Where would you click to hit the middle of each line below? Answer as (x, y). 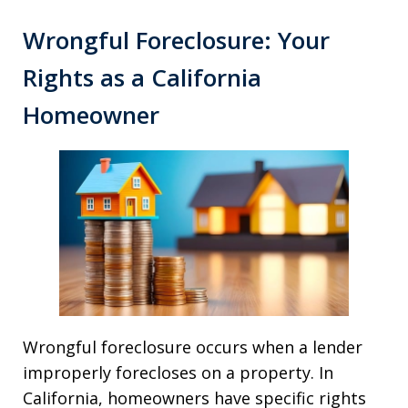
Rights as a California (142, 78)
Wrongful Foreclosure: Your (176, 41)
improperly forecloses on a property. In (178, 372)
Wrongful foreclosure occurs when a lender (193, 347)
